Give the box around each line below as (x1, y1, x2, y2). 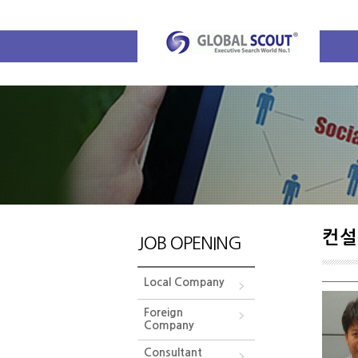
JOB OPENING (137, 234, 241, 252)
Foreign (144, 307, 183, 318)
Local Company (144, 276, 225, 288)
